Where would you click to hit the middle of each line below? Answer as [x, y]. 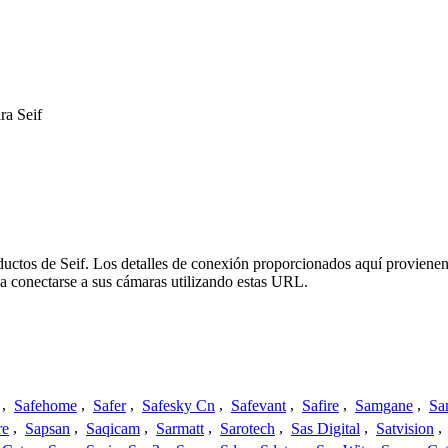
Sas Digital [325, 428]
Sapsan [47, 428]
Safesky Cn [178, 405]
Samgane [384, 405]
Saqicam [113, 428]
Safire [320, 405]
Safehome [45, 405]
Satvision [405, 428]
